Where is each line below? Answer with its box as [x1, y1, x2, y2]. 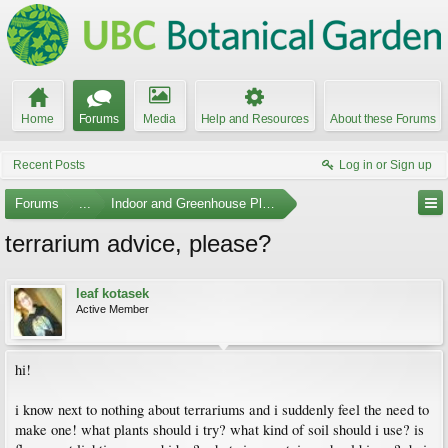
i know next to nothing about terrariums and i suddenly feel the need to [15, 400, 429, 419]
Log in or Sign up [339, 158, 432, 172]
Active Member [76, 303, 149, 315]
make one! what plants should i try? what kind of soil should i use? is [15, 420, 424, 439]
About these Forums [330, 112, 436, 126]
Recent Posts [13, 158, 85, 172]
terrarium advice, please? [5, 230, 271, 257]
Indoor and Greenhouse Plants [111, 196, 287, 211]
